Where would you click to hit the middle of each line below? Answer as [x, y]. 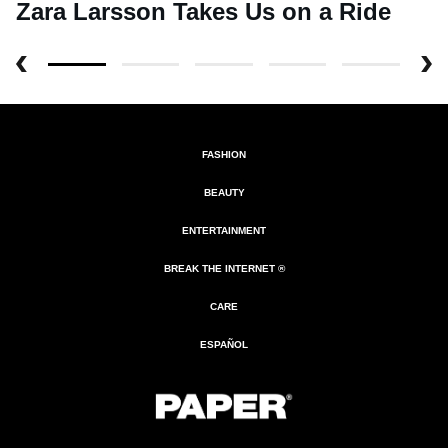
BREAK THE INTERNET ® [224, 268]
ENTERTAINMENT [224, 230]
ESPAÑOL [224, 344]
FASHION [224, 154]
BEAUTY [224, 192]
